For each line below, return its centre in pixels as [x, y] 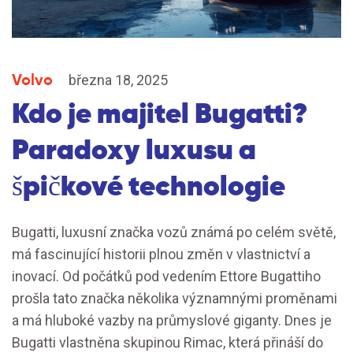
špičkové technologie [149, 186]
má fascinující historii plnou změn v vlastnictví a [161, 255]
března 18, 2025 [118, 80]
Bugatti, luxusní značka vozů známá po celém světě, [174, 232]
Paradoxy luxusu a [134, 150]
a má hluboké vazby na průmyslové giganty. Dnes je [172, 321]
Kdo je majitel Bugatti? [160, 113]
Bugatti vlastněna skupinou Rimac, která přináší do [167, 343]
